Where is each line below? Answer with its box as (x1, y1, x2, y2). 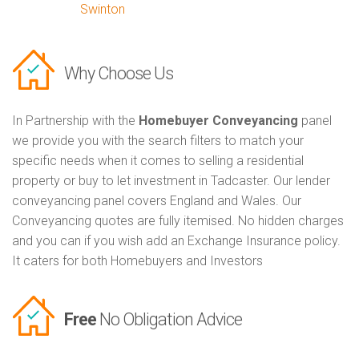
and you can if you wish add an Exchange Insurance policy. (12, 233, 341, 249)
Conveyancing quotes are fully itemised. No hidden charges (12, 213, 344, 229)
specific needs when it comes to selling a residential (12, 153, 304, 169)
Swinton (80, 2, 125, 18)
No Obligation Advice (96, 309, 242, 330)
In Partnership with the (12, 113, 139, 129)
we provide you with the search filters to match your (12, 133, 304, 149)
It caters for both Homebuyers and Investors (12, 253, 263, 269)
